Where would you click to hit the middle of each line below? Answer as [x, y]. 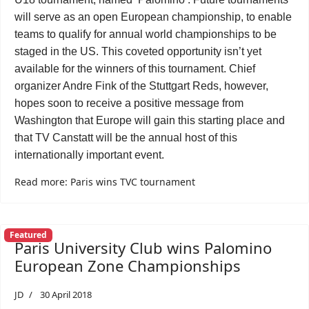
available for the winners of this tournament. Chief [135, 69]
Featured [28, 235]
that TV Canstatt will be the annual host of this [126, 138]
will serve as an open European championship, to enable [153, 17]
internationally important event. [89, 155]
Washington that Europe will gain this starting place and [150, 120]
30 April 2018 [66, 295]
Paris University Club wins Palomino [143, 248]
